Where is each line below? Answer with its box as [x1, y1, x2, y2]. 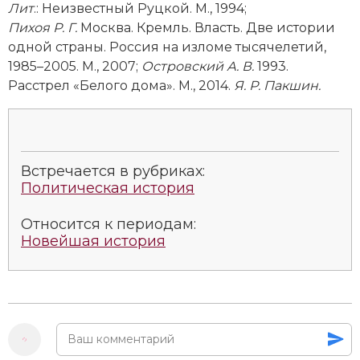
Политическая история [21, 178, 194, 197]
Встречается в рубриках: [21, 162, 205, 180]
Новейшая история [21, 231, 166, 250]
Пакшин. [264, 77, 321, 93]
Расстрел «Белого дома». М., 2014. [8, 77, 234, 93]
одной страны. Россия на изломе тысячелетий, [8, 39, 326, 55]
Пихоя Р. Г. [8, 19, 77, 35]
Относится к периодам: [21, 215, 196, 233]
